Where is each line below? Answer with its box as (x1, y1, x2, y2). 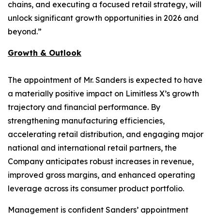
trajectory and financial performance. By (8, 102, 160, 112)
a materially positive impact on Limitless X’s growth (8, 89, 199, 98)
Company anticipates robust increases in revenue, (8, 156, 194, 166)
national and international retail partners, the (8, 143, 177, 153)
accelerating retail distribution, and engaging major (8, 129, 203, 139)
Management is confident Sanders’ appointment (8, 205, 188, 215)
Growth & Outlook (8, 48, 81, 58)
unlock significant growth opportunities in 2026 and (8, 13, 199, 23)
